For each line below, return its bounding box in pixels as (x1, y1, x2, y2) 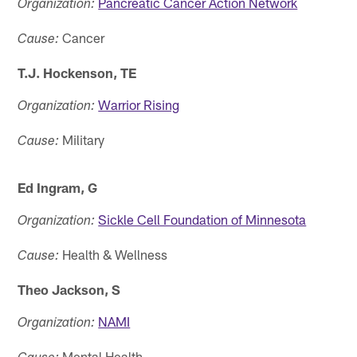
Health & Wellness (59, 245, 168, 262)
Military (59, 131, 105, 147)
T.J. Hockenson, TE (18, 64, 137, 80)
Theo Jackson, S (18, 280, 121, 297)
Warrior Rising (98, 96, 180, 112)
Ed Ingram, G (18, 178, 98, 195)
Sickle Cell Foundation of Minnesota (98, 210, 307, 227)
